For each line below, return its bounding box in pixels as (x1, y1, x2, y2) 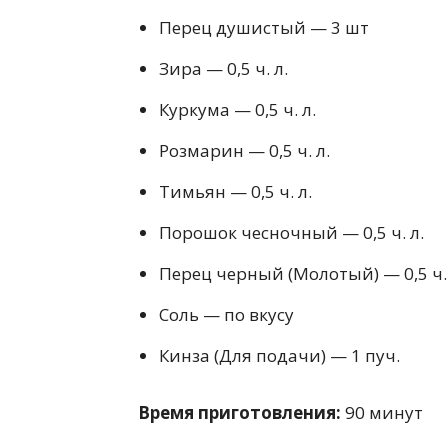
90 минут (341, 401, 423, 425)
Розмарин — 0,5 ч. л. (159, 139, 330, 163)
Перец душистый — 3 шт (159, 16, 369, 40)
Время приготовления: (138, 401, 341, 425)
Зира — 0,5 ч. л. (159, 57, 288, 81)
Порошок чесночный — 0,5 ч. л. (159, 221, 424, 245)
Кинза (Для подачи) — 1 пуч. (159, 344, 400, 368)
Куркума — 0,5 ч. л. (159, 98, 316, 122)
